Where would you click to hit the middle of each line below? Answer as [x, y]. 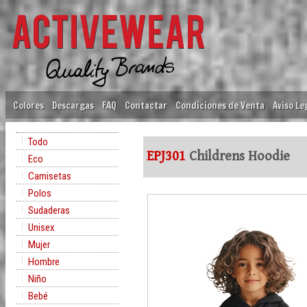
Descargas [73, 105]
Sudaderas [49, 210]
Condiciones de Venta [220, 105]
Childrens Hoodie [238, 157]
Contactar [146, 105]
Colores [28, 105]
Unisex [41, 228]
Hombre [44, 262]
